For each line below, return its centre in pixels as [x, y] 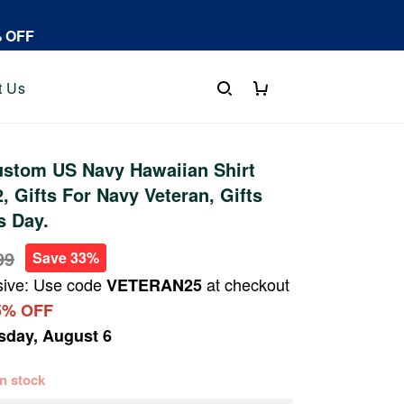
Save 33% [66, 257]
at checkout [246, 284]
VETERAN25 [155, 285]
